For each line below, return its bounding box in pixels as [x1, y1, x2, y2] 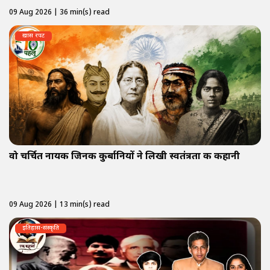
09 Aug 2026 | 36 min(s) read [9, 8, 110, 18]
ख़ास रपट [22, 32, 45, 40]
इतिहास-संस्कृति [22, 224, 59, 232]
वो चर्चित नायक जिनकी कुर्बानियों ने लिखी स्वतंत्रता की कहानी [9, 150, 240, 163]
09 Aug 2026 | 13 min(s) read [9, 199, 110, 210]
